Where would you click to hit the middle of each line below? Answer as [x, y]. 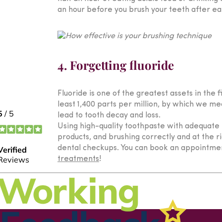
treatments [78, 159]
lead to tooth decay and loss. [109, 115]
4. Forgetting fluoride [116, 65]
